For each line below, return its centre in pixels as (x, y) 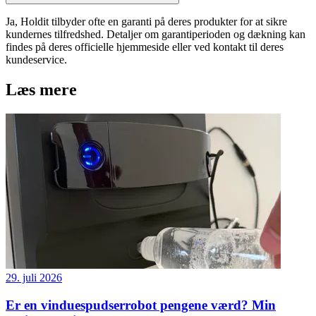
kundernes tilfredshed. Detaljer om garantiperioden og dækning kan (156, 35)
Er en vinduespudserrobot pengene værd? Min (141, 305)
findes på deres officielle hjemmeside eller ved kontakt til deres (145, 47)
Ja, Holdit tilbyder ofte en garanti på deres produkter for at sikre (146, 22)
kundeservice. (36, 60)
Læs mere (41, 90)
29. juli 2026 (34, 278)
